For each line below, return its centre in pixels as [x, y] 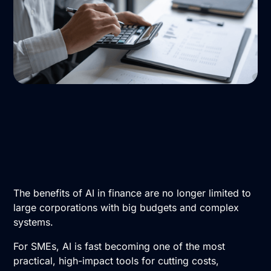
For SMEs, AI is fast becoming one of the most [119, 246]
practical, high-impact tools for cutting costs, [116, 260]
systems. [34, 222]
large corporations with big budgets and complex [126, 207]
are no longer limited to [197, 193]
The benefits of [50, 193]
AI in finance [114, 193]
